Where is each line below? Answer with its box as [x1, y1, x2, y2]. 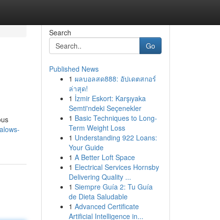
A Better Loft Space [74, 152, 135, 162]
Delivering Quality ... [68, 172, 131, 182]
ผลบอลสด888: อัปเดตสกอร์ [74, 74, 156, 83]
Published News [49, 64, 99, 74]
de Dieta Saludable [68, 192, 128, 201]
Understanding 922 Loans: [74, 133, 157, 142]
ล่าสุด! [68, 83, 88, 93]
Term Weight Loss [68, 123, 125, 133]
